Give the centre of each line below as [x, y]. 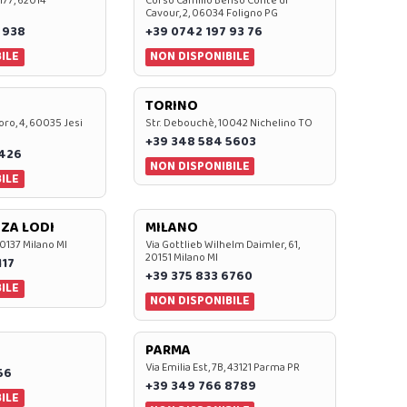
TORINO [171, 105]
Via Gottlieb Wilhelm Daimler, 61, [222, 245]
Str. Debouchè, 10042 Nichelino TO [228, 123]
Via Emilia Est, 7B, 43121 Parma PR [222, 367]
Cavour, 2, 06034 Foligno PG [211, 14]
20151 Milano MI [181, 258]
